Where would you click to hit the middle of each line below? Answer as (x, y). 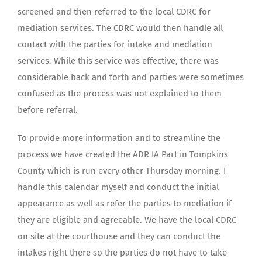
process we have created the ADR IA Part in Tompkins (123, 154)
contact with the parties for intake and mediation (115, 44)
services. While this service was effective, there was (118, 61)
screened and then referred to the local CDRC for (114, 12)
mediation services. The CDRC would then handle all (120, 28)
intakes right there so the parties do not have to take (122, 253)
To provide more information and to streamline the (119, 138)
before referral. (48, 110)
